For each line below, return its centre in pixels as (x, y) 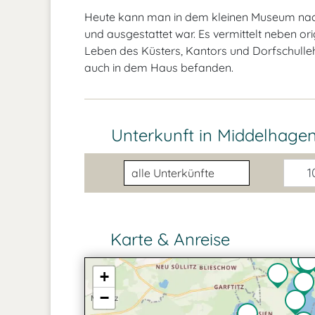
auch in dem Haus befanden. (159, 67)
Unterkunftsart (161, 168)
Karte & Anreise (168, 239)
